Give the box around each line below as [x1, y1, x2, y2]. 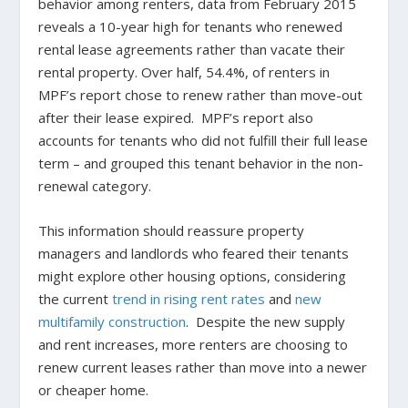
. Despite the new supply [186, 312, 346, 331]
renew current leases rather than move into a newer [38, 358, 368, 376]
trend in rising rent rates [112, 290, 266, 308]
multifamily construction [38, 312, 187, 331]
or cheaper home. [38, 381, 149, 399]
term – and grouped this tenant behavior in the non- [38, 154, 364, 172]
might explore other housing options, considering [38, 267, 347, 285]
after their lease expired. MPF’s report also [38, 108, 314, 127]
